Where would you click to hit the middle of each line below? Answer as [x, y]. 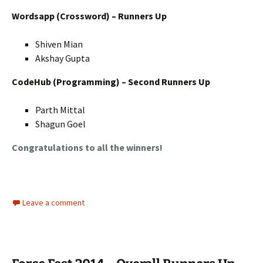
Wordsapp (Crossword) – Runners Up [89, 16]
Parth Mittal [60, 110]
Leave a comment [53, 203]
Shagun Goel [60, 124]
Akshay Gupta [63, 58]
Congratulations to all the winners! [87, 148]
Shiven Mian [59, 44]
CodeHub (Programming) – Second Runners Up [111, 82]
